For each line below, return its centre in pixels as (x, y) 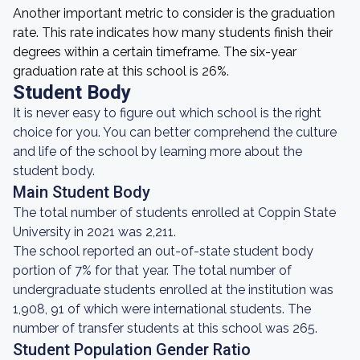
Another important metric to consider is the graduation (174, 13)
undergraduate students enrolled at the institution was (173, 290)
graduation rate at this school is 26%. (121, 71)
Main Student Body (82, 192)
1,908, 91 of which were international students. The (162, 309)
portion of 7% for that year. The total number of (152, 270)
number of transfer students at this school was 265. (165, 328)
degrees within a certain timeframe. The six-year (155, 52)
